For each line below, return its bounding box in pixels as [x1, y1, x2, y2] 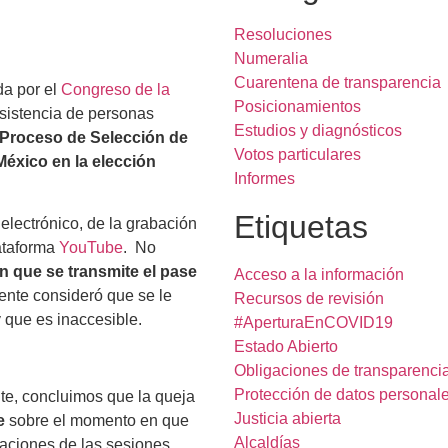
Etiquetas [234, 209, 368, 245]
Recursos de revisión [234, 290, 384, 307]
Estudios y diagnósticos [234, 122, 402, 139]
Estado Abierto [234, 338, 338, 355]
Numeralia [234, 50, 308, 67]
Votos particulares [234, 146, 361, 163]
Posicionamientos [234, 98, 361, 115]
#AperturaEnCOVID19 [234, 314, 393, 331]
